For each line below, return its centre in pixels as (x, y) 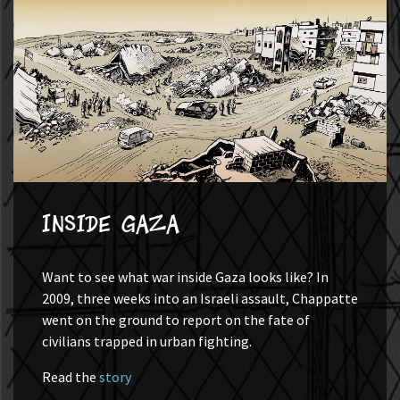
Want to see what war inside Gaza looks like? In (185, 276)
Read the (71, 376)
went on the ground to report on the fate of (176, 319)
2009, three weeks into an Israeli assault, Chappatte (200, 298)
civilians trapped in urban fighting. (147, 341)
